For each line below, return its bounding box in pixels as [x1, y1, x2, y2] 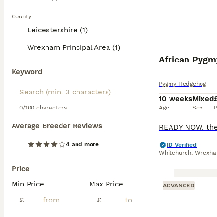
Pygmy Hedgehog [159, 80, 206, 87]
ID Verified [167, 141, 197, 148]
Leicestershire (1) [27, 26, 88, 34]
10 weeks [159, 94, 192, 103]
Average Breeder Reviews [12, 122, 102, 130]
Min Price [12, 180, 44, 188]
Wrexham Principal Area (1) [27, 43, 120, 52]
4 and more [66, 141, 99, 148]
